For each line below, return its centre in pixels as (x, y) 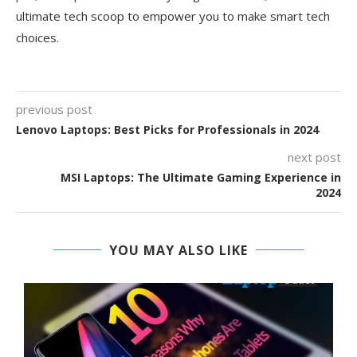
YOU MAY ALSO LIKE (178, 251)
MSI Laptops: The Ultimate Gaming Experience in (201, 178)
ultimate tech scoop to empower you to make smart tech (173, 16)
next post (314, 157)
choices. (37, 38)
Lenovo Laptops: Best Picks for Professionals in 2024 (167, 130)
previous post (54, 110)
